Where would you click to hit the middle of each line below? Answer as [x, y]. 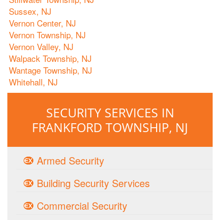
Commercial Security [82, 206]
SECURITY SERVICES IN [110, 112]
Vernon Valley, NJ [41, 46]
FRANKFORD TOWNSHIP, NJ [110, 127]
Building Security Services [93, 183]
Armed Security [70, 160]
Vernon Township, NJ [47, 35]
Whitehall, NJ [33, 82]
